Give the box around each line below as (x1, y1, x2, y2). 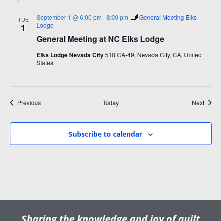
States (36, 58, 53, 67)
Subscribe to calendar (68, 129, 142, 139)
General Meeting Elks (139, 13, 197, 21)
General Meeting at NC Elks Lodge (36, 33, 164, 44)
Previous (17, 98, 41, 107)
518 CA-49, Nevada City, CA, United (105, 50, 202, 59)
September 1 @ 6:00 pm (36, 13, 102, 21)
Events (40, 98, 59, 106)
